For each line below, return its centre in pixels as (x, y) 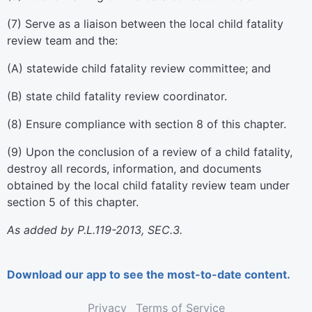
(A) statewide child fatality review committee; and (139, 68)
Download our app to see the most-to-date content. (149, 274)
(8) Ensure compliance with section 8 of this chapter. (147, 124)
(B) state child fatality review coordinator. (117, 96)
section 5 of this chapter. (73, 202)
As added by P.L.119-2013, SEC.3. (95, 230)
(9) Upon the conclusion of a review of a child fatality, (150, 152)
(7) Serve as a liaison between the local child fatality (145, 24)
